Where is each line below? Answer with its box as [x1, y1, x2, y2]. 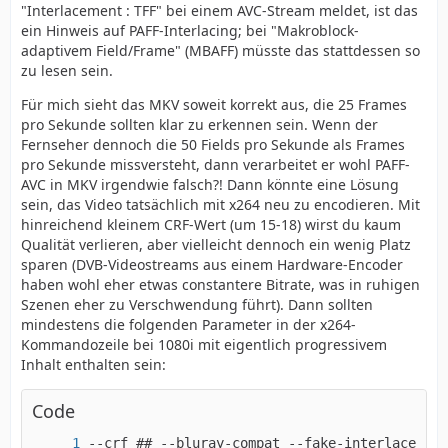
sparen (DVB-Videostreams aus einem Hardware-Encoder [21, 255, 403, 274]
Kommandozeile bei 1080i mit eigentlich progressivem [21, 335, 387, 354]
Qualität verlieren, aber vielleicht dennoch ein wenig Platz [21, 235, 411, 254]
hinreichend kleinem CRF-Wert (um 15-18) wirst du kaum [21, 215, 401, 234]
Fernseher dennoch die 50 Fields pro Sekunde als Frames [21, 135, 405, 154]
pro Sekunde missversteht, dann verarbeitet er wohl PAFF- [21, 155, 410, 174]
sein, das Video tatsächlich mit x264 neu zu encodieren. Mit [21, 195, 420, 214]
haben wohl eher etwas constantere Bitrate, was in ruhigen [21, 275, 420, 294]
